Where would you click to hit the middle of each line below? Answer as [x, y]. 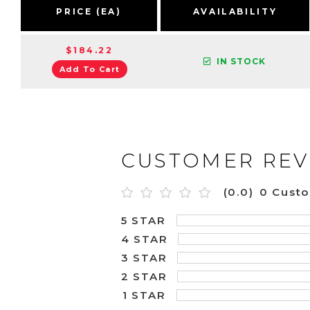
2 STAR [144, 276]
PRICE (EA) [89, 11]
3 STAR [144, 257]
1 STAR [144, 295]
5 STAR [143, 220]
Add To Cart [90, 69]
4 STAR [144, 239]
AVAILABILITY [235, 11]
